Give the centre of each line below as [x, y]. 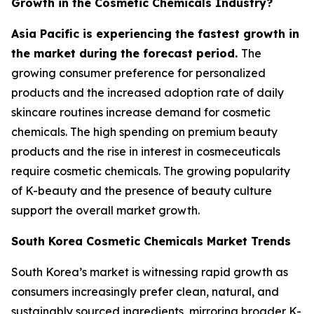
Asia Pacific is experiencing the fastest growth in [155, 34]
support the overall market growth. [105, 211]
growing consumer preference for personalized [138, 73]
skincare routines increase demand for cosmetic [141, 112]
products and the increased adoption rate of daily [148, 93]
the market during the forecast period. [126, 54]
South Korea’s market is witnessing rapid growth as [150, 272]
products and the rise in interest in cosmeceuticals [146, 152]
